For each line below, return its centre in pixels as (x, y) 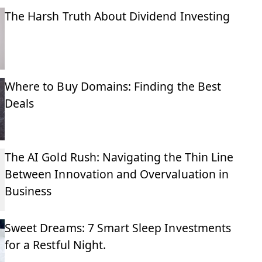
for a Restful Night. (56, 244)
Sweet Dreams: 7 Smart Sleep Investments (118, 227)
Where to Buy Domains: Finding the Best (113, 87)
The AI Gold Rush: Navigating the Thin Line (119, 157)
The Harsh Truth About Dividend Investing (117, 16)
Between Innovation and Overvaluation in (117, 174)
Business (28, 191)
